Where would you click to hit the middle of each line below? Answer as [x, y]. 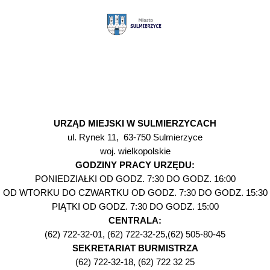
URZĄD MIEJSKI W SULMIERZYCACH [135, 123]
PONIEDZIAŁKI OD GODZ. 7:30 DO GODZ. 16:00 [135, 178]
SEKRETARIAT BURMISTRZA [135, 248]
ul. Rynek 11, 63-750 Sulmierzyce [135, 137]
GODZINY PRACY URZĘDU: [135, 165]
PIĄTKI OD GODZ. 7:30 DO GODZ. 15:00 [135, 206]
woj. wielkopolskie [135, 151]
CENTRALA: [135, 220]
